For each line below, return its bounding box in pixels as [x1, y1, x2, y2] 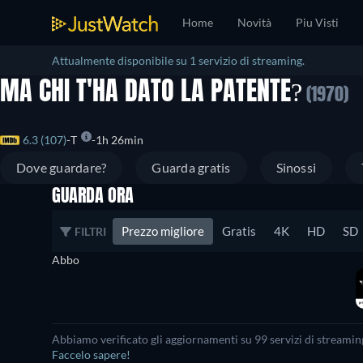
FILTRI [75, 224, 106, 238]
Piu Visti [296, 15, 339, 29]
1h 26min [96, 133, 143, 147]
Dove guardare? [16, 160, 107, 176]
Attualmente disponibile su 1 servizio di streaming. [52, 53, 305, 67]
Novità [237, 15, 271, 29]
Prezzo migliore [122, 223, 204, 238]
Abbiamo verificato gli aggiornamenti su [52, 333, 254, 347]
